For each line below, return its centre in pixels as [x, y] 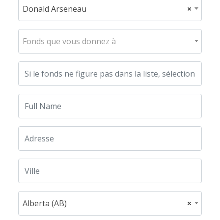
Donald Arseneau [55, 9]
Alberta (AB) [45, 204]
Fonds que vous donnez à [69, 41]
